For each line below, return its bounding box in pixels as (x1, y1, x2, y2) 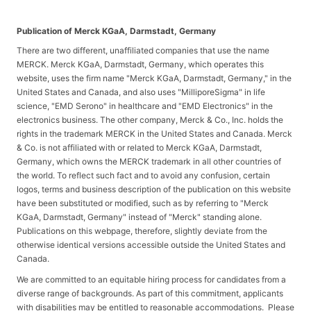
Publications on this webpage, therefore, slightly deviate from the (17, 226, 267, 237)
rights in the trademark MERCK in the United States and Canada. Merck (17, 128, 292, 140)
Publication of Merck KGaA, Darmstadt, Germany (17, 26, 216, 37)
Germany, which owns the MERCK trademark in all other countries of (17, 156, 281, 167)
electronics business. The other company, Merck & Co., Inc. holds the (17, 115, 283, 126)
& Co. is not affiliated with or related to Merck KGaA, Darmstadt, (17, 142, 262, 153)
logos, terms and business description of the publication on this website (17, 184, 291, 195)
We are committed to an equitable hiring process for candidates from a (17, 274, 286, 285)
